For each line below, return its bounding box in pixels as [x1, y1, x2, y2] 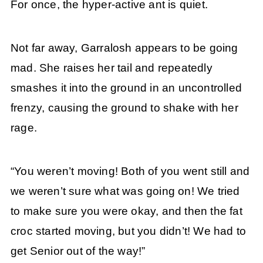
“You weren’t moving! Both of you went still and [10, 165, 250, 178]
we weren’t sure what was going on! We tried [10, 185, 240, 198]
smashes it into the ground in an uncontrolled [10, 82, 242, 95]
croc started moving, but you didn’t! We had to [10, 225, 247, 238]
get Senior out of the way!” [10, 245, 146, 258]
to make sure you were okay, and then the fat [10, 205, 242, 218]
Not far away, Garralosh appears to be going [10, 42, 238, 55]
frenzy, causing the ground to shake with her [10, 102, 238, 114]
